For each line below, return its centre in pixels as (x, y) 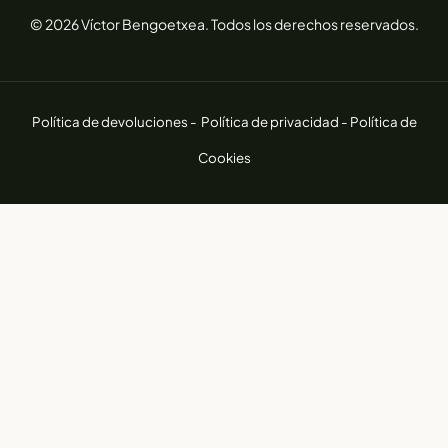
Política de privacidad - (275, 121)
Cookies (224, 157)
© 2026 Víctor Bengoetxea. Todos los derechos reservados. (224, 23)
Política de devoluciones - (115, 121)
